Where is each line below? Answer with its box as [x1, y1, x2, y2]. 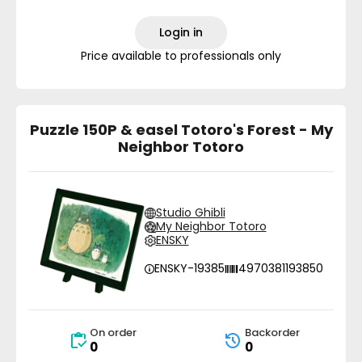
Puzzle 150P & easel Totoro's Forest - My [29, 120, 333, 140]
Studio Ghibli [155, 204, 225, 221]
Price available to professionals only [81, 48, 281, 64]
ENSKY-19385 [154, 260, 225, 276]
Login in [159, 24, 203, 40]
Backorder [244, 325, 300, 340]
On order [89, 325, 137, 340]
